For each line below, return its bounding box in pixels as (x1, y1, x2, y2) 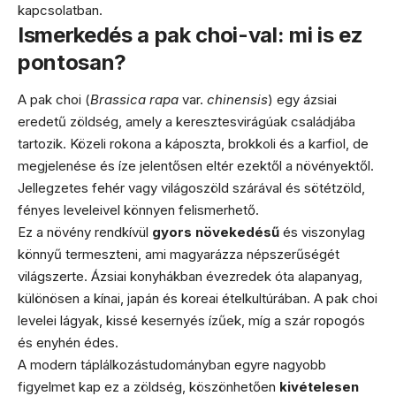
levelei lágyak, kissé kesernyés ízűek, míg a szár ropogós (18, 311, 365, 329)
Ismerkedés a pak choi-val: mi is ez (18, 22, 363, 48)
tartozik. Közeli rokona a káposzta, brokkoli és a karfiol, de (18, 134, 369, 152)
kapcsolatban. (18, 2, 103, 19)
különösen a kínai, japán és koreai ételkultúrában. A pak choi (18, 289, 377, 307)
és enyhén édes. (18, 333, 118, 351)
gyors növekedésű (152, 223, 279, 240)
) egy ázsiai (268, 90, 337, 108)
